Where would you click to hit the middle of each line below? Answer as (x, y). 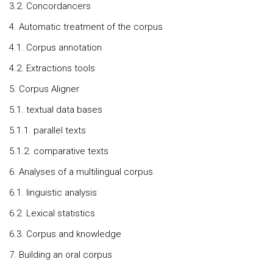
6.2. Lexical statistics (52, 213)
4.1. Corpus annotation (55, 48)
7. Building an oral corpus (61, 255)
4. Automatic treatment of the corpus (86, 27)
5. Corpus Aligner (44, 89)
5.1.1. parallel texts (48, 130)
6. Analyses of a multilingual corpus (81, 172)
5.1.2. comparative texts (59, 151)
